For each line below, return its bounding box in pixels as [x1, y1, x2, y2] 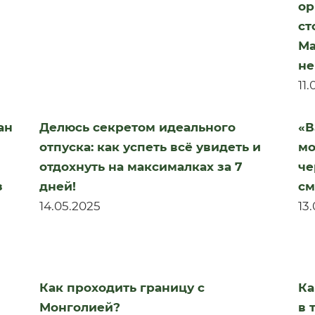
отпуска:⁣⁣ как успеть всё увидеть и [39, 140, 261, 154]
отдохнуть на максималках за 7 [39, 160, 243, 174]
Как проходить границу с [39, 281, 205, 295]
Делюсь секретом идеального [39, 120, 236, 134]
